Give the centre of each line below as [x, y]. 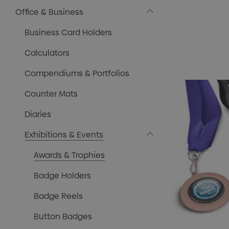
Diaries [38, 114]
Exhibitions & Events [64, 135]
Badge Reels [58, 196]
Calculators [47, 53]
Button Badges [63, 216]
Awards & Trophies [69, 155]
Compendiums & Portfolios [77, 73]
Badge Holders [62, 176]
